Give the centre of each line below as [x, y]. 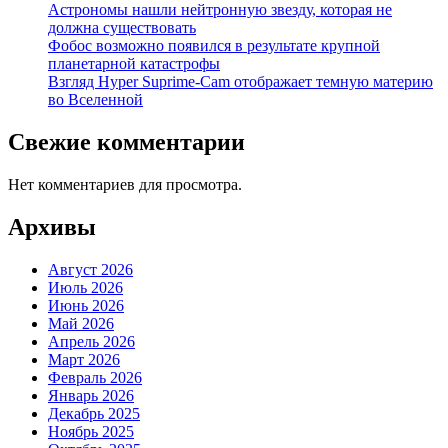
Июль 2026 [85, 287]
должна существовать [122, 27]
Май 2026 [81, 323]
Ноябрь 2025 [91, 431]
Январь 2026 [91, 395]
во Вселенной [95, 99]
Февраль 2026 [95, 377]
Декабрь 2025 [94, 413]
